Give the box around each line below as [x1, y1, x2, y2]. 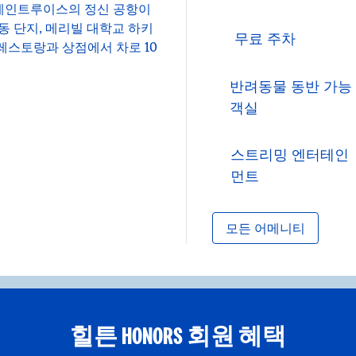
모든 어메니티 [225, 220, 305, 236]
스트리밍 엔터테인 [230, 145, 350, 164]
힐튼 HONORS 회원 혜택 [70, 321, 286, 350]
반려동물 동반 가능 [230, 77, 353, 95]
